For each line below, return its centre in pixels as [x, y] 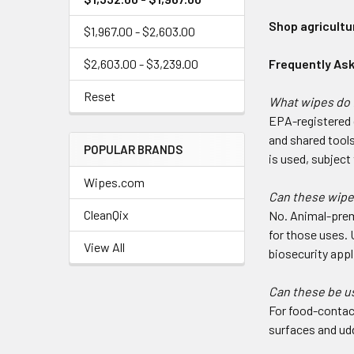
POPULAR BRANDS [133, 149]
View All [104, 247]
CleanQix [106, 215]
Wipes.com [114, 182]
